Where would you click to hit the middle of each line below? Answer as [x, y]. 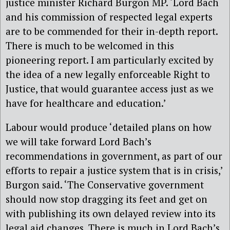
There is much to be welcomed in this [90, 45]
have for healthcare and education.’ [86, 103]
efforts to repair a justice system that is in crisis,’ [114, 170]
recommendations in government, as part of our [114, 156]
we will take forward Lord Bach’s [79, 142]
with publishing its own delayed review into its [111, 214]
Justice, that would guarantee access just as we [110, 88]
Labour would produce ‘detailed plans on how [109, 127]
